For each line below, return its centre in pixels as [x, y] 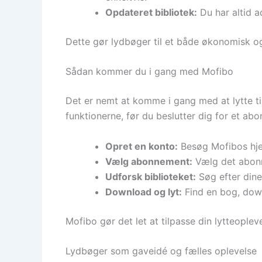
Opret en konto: [142, 146]
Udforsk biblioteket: [151, 176]
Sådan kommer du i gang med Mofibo [149, 72]
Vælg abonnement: [149, 161]
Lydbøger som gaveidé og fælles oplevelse [161, 251]
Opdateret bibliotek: [151, 12]
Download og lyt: [144, 192]
